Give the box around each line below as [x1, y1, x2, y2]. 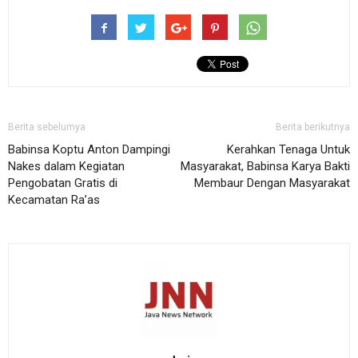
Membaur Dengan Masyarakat [194, 176, 350, 190]
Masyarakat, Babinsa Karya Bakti [181, 159, 350, 173]
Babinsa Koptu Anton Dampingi [8, 142, 170, 157]
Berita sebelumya [8, 121, 86, 133]
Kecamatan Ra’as [8, 193, 100, 207]
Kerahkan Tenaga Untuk [227, 142, 350, 157]
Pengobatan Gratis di [8, 176, 117, 190]
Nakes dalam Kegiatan [8, 159, 125, 173]
